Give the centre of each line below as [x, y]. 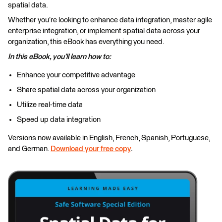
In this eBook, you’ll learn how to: [59, 57]
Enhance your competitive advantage [76, 75]
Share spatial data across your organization [86, 90]
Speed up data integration [59, 120]
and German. [29, 149]
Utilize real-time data [50, 105]
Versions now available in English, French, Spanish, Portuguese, [109, 138]
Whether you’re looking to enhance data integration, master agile [110, 20]
